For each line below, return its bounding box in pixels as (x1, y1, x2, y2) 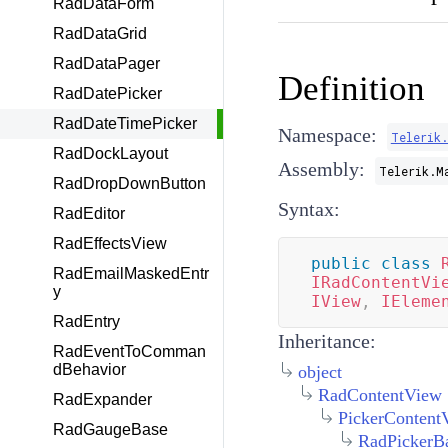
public (310, 254, 371, 273)
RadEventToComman (53, 343, 206, 360)
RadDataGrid (53, 25, 147, 42)
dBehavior (53, 361, 126, 378)
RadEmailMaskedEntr (53, 265, 209, 282)
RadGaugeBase (53, 421, 168, 438)
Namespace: (277, 124, 377, 146)
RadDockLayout (53, 145, 168, 162)
